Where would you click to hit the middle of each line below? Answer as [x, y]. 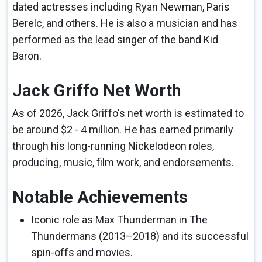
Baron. [28, 56]
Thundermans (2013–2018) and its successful [140, 236]
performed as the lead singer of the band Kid [115, 40]
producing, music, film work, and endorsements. [123, 163]
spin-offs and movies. [82, 253]
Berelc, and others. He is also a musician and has [125, 23]
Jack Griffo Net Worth [97, 91]
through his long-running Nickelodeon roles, [113, 146]
